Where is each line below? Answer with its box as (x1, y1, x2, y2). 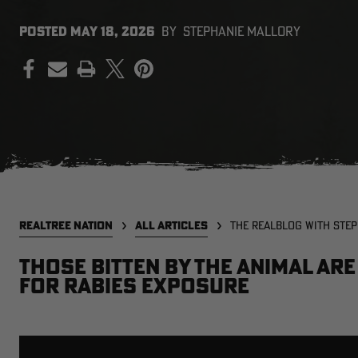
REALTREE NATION (19, 218, 113, 233)
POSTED (19, 23, 70, 39)
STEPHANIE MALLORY (183, 23, 300, 39)
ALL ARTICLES (135, 218, 208, 233)
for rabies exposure (19, 272, 249, 299)
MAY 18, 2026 (70, 23, 155, 39)
